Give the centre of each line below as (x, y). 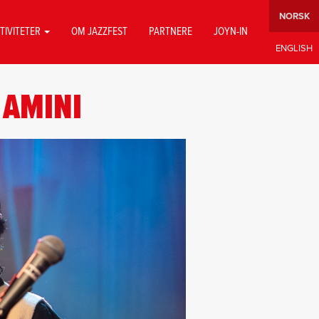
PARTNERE (171, 32)
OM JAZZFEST (99, 32)
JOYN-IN (231, 32)
